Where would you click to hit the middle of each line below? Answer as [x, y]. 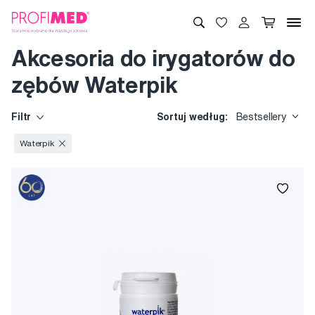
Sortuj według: [193, 117]
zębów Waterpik [95, 84]
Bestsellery [261, 117]
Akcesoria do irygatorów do [153, 58]
